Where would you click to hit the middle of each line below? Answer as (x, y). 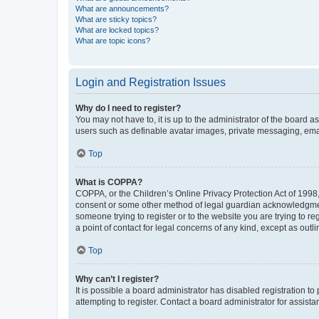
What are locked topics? (117, 30)
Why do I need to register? (128, 108)
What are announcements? (122, 8)
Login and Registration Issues (151, 82)
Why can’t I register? (117, 279)
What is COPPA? (109, 182)
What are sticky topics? (116, 19)
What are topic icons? (113, 40)
